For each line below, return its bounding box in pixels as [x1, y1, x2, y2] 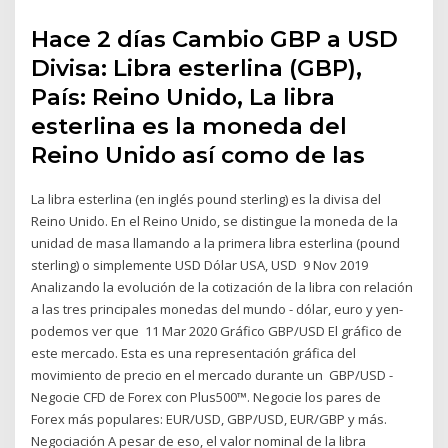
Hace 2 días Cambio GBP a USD [31, 24, 399, 53]
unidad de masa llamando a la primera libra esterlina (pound [31, 233, 401, 252]
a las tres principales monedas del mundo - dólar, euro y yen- [31, 299, 404, 318]
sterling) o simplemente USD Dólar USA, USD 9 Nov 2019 [31, 255, 369, 274]
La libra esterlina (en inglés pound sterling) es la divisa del [31, 189, 382, 208]
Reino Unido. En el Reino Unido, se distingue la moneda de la [31, 211, 399, 230]
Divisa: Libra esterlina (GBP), [31, 53, 363, 82]
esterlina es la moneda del [31, 111, 348, 140]
